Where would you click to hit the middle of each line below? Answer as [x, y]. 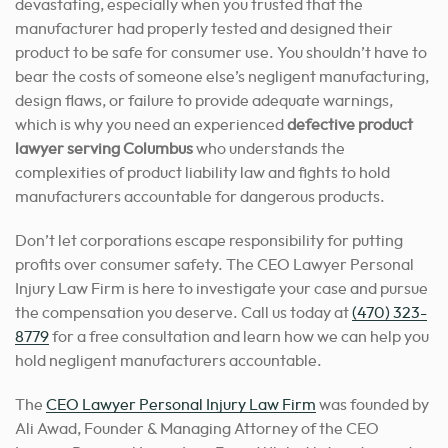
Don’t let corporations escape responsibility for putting [209, 240]
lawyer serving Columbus [104, 148]
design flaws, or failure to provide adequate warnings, [204, 100]
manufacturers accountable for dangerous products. [200, 196]
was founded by [372, 404]
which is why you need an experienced [151, 124]
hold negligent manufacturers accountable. [168, 360]
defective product [350, 124]
